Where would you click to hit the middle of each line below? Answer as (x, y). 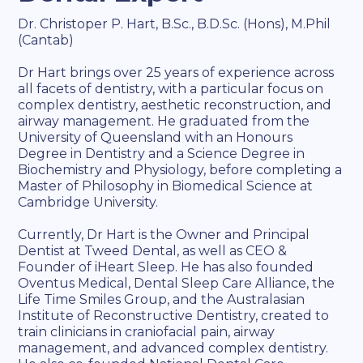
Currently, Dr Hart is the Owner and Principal (164, 235)
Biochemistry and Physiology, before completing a (180, 170)
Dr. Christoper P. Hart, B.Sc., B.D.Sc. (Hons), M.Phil (175, 24)
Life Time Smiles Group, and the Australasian (162, 299)
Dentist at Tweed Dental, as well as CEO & (153, 251)
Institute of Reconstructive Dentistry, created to (174, 316)
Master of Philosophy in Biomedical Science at (166, 186)
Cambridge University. (88, 202)
